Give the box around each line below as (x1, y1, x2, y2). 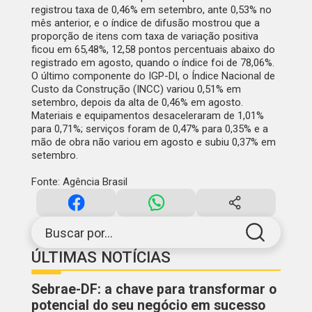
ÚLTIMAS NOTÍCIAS (31, 248, 171, 267)
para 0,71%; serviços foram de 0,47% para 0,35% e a (31, 123, 268, 136)
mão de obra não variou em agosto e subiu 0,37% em (31, 136, 276, 149)
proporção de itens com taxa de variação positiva (31, 30, 258, 43)
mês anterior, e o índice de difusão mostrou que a (31, 17, 260, 30)
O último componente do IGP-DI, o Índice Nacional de (31, 70, 275, 83)
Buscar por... (45, 225, 113, 240)
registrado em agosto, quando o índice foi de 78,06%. (31, 56, 274, 70)
